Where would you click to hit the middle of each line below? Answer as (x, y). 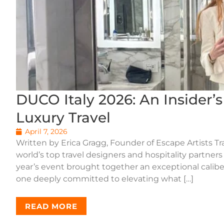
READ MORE (51, 206)
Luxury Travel (63, 118)
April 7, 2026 (46, 132)
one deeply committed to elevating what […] (105, 179)
